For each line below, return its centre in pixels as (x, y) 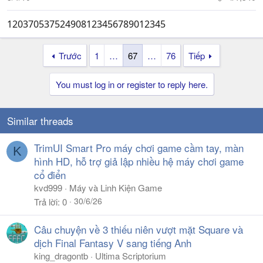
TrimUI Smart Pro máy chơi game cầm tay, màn (139, 147)
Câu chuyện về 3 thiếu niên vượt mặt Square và (139, 229)
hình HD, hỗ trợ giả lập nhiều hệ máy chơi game (139, 161)
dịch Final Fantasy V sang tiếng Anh (113, 242)
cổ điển (50, 174)
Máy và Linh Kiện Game (116, 187)
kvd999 (48, 187)
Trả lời (46, 201)
